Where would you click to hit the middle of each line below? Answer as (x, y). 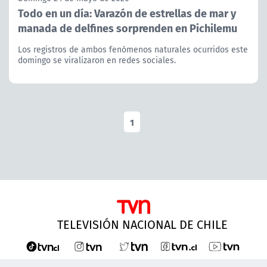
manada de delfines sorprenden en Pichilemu (128, 27)
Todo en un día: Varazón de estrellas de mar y (127, 13)
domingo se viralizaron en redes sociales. (97, 60)
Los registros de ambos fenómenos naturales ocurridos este (133, 49)
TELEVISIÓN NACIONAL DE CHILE (142, 224)
